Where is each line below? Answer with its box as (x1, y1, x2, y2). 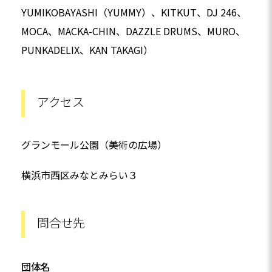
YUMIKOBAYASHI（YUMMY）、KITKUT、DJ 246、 (21, 5, 246, 20)
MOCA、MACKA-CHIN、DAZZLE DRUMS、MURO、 (21, 24, 245, 39)
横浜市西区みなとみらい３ (21, 168, 138, 183)
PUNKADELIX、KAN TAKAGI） (21, 42, 153, 58)
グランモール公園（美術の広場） (21, 137, 167, 152)
